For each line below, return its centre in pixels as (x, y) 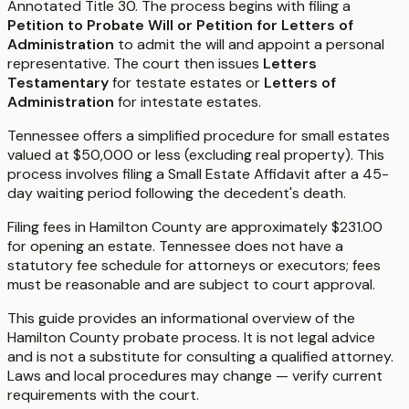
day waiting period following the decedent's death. (177, 193)
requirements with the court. (103, 394)
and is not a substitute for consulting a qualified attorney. (200, 356)
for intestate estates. (188, 101)
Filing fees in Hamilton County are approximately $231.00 (195, 226)
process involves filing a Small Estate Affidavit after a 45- (198, 173)
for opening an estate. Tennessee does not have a (175, 246)
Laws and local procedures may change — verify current (195, 375)
